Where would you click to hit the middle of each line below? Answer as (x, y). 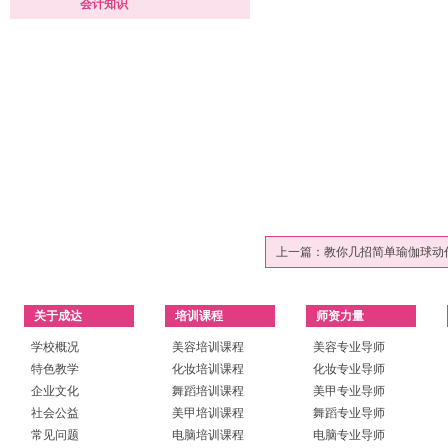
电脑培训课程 (208, 435)
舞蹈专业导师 (349, 413)
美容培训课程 (208, 347)
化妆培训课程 (208, 369)
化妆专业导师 (349, 369)
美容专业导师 (349, 347)
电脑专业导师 (349, 435)
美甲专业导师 (349, 391)
